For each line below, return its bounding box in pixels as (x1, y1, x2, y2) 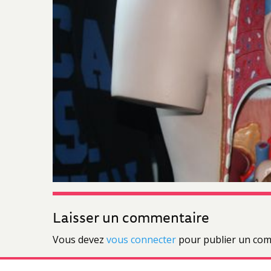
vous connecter (106, 233, 176, 246)
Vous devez (53, 233, 106, 246)
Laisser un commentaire (53, 206, 209, 229)
